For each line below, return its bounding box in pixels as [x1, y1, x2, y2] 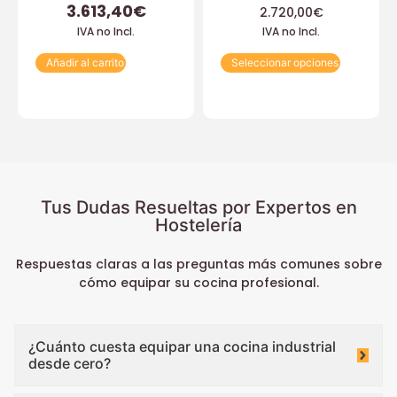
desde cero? [28, 354, 111, 373]
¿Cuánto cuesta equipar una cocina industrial [28, 338, 336, 356]
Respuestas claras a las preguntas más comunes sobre [15, 255, 382, 274]
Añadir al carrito [46, 56, 124, 70]
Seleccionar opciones [231, 56, 339, 70]
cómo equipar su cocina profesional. [78, 274, 319, 292]
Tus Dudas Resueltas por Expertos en [40, 197, 357, 219]
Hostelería [155, 214, 242, 237]
